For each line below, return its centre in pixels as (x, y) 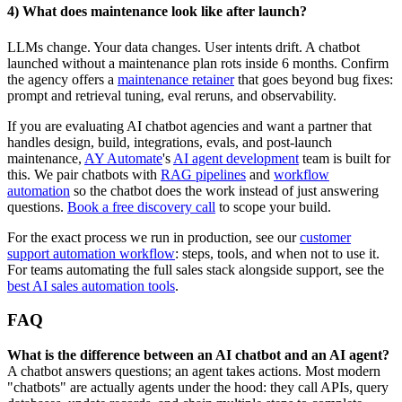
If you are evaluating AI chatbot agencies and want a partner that (189, 126)
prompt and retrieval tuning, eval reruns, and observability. (172, 95)
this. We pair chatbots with (84, 174)
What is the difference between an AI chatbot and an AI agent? (198, 354)
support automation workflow (91, 253)
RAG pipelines (203, 174)
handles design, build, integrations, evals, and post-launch (170, 142)
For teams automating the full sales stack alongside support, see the (196, 269)
